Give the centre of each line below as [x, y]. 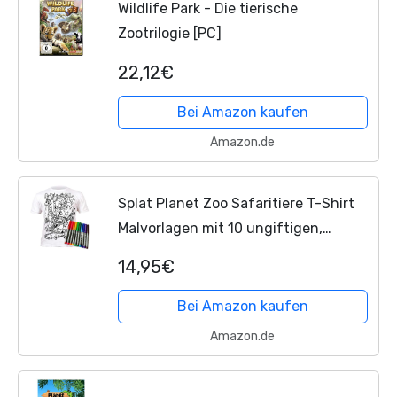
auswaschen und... [180, 302]
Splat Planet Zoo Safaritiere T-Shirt [236, 203]
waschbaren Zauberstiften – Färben [237, 253]
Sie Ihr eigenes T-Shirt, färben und [233, 277]
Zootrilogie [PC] [169, 34]
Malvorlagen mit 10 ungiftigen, [220, 228]
